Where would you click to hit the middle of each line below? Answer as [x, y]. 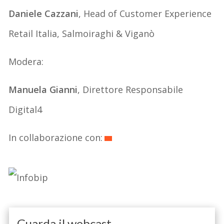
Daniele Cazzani [44, 13]
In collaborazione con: [56, 137]
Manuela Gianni [43, 89]
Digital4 [25, 109]
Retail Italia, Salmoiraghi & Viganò [82, 33]
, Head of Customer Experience [145, 13]
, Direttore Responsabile [130, 89]
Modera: [26, 61]
